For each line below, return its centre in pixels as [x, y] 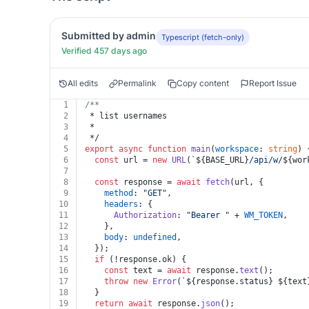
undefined [155, 237]
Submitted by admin [109, 36]
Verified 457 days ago [104, 51]
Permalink [137, 83]
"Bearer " [208, 215]
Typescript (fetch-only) [203, 37]
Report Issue [273, 83]
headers [121, 204]
